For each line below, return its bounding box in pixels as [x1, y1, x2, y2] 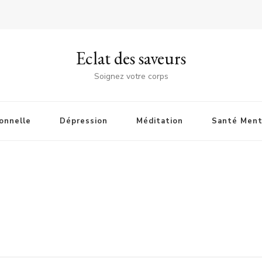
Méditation [136, 116, 183, 126]
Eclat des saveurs [76, 47, 186, 70]
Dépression [59, 116, 108, 126]
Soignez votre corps [94, 71, 168, 82]
